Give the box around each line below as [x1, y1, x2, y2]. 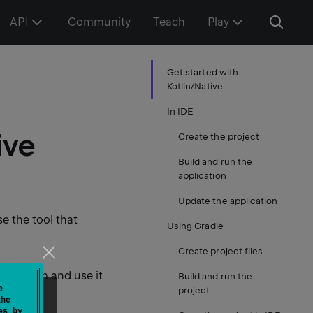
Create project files [178, 246, 263, 256]
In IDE [167, 106, 194, 117]
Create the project [178, 131, 260, 142]
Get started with [167, 67, 238, 78]
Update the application [178, 196, 278, 206]
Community [67, 15, 131, 29]
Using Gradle [167, 221, 224, 231]
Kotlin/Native [167, 81, 223, 92]
